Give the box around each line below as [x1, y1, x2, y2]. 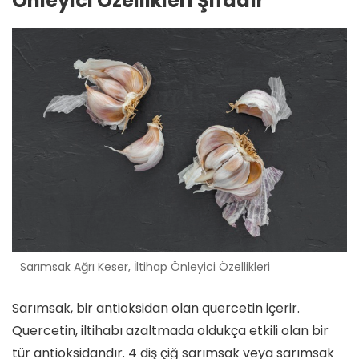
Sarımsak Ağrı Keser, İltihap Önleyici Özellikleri [20, 258, 270, 275]
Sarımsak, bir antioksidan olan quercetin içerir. [12, 299, 300, 318]
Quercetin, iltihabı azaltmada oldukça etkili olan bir [12, 321, 329, 341]
